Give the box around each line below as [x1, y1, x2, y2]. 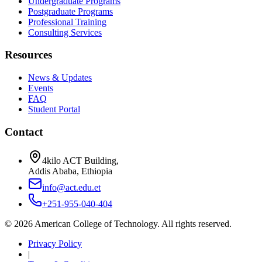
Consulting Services [28, 27, 102, 37]
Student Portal [28, 104, 80, 115]
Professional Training [28, 16, 106, 27]
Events [28, 83, 53, 94]
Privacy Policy [28, 238, 82, 249]
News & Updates [28, 73, 92, 83]
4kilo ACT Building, [42, 155, 119, 166]
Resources [5, 49, 52, 61]
